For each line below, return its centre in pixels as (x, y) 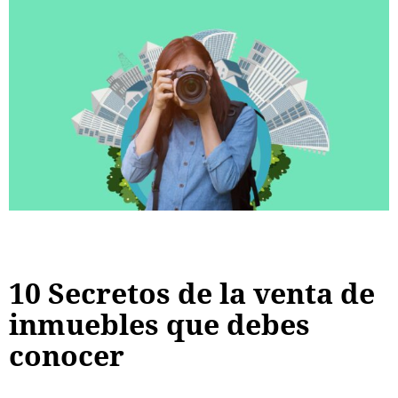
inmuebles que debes (159, 324)
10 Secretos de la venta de (192, 293)
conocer (67, 355)
